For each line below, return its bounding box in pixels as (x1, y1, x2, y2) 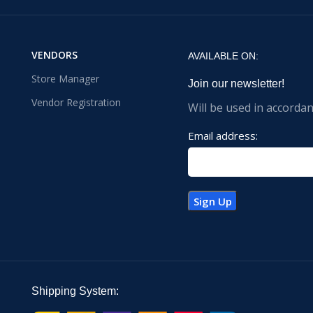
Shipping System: (31, 285, 119, 298)
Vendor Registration (31, 96, 121, 110)
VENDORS (31, 48, 78, 62)
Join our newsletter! (188, 78, 284, 90)
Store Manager (31, 72, 99, 86)
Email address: (188, 129, 258, 143)
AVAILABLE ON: (188, 50, 259, 62)
